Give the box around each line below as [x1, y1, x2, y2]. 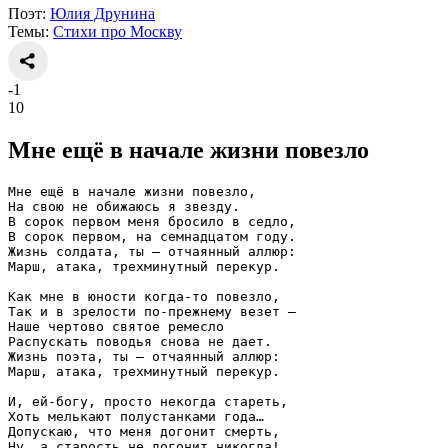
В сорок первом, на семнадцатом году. [8, 229, 296, 244]
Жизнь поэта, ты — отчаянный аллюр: [8, 349, 280, 364]
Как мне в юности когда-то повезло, [8, 289, 280, 304]
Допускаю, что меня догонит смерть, [8, 424, 280, 439]
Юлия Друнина [50, 5, 155, 23]
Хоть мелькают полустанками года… [8, 409, 264, 424]
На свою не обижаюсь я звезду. [8, 199, 240, 214]
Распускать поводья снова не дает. [8, 334, 272, 349]
